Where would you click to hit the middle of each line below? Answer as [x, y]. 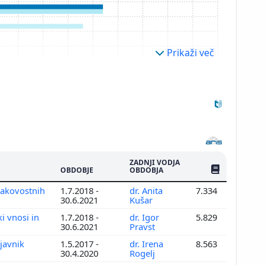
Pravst [143, 226]
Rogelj [143, 253]
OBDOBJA [146, 170]
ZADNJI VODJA [155, 162]
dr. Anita [146, 190]
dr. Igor [144, 217]
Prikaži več [190, 52]
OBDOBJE [77, 170]
